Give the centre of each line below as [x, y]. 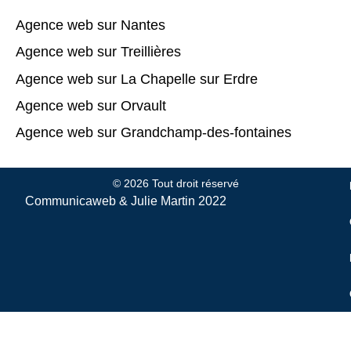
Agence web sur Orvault [91, 106]
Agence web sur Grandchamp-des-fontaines [154, 133]
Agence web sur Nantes [90, 25]
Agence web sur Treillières [98, 52]
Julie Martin [163, 201]
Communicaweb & [78, 201]
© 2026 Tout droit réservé [175, 183]
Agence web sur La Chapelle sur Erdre [137, 79]
